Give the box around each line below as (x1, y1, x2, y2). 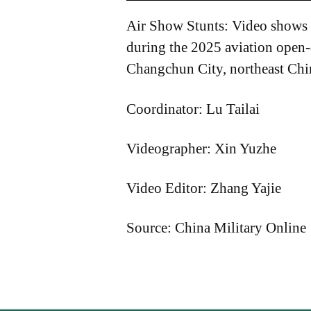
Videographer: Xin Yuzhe (126, 140, 276, 157)
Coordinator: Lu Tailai (126, 100, 260, 117)
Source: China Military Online (126, 219, 306, 237)
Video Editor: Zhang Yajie (126, 180, 281, 196)
